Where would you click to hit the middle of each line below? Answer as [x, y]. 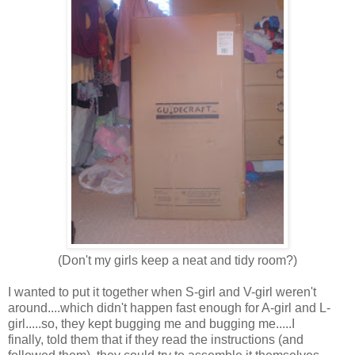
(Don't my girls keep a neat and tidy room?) [177, 261]
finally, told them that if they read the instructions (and [156, 340]
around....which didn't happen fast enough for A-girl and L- [169, 308]
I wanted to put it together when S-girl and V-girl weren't [162, 292]
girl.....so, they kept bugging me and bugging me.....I [151, 324]
